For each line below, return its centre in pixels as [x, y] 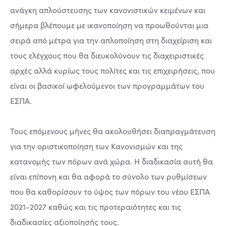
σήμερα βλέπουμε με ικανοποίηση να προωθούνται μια [109, 25]
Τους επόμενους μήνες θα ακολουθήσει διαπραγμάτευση [113, 131]
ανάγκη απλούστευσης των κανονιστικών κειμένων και [108, 10]
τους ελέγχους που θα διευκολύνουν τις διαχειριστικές [107, 55]
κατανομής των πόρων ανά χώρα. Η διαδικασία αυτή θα [111, 161]
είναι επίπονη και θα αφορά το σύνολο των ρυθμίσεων [108, 176]
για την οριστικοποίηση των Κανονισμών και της [96, 146]
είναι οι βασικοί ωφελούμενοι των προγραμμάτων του [107, 86]
